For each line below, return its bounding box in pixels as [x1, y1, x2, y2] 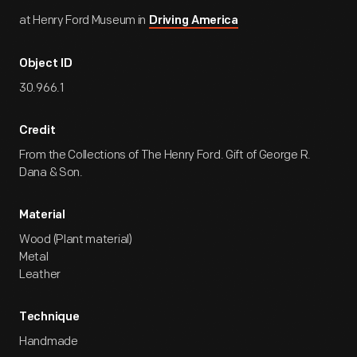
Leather [19, 267, 61, 282]
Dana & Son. [19, 165, 83, 180]
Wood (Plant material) [19, 232, 132, 247]
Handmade [19, 334, 78, 349]
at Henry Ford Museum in [19, 13, 148, 28]
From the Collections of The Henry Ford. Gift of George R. [19, 147, 311, 163]
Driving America [149, 15, 238, 27]
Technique [19, 312, 80, 324]
